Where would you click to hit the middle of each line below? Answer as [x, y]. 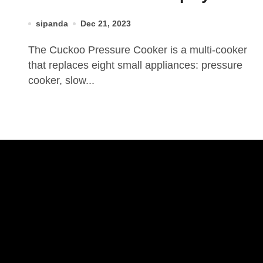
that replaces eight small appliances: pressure [135, 65]
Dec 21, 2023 [106, 23]
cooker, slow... [61, 80]
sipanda [52, 23]
